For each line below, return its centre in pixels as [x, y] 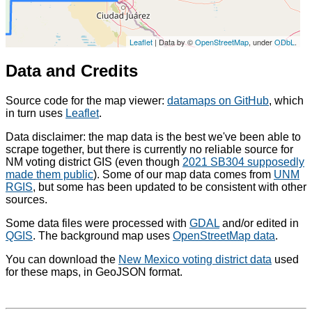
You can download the [62, 259]
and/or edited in [259, 223]
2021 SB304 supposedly [243, 162]
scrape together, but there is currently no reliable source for [149, 149]
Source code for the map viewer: [86, 100]
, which [286, 100]
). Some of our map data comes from [184, 174]
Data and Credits [72, 70]
